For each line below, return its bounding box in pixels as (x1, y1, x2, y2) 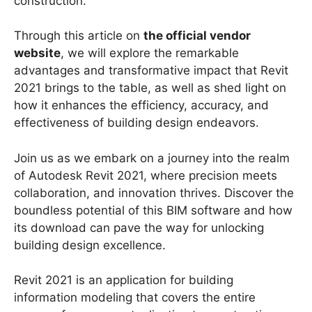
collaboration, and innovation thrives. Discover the (14, 185, 294, 200)
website (14, 46, 61, 61)
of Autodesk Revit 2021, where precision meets (14, 168, 277, 182)
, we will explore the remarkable (61, 46, 239, 61)
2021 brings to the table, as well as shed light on (14, 81, 286, 95)
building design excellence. (14, 237, 166, 252)
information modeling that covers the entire (14, 290, 256, 305)
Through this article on (14, 29, 143, 43)
